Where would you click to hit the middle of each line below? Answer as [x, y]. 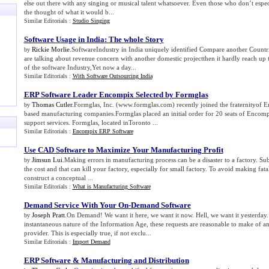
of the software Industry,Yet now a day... [80, 67]
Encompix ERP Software [103, 131]
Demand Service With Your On [76, 205]
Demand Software [161, 205]
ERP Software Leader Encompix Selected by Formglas [116, 95]
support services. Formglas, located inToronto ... [91, 122]
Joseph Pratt [48, 215]
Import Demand [91, 242]
